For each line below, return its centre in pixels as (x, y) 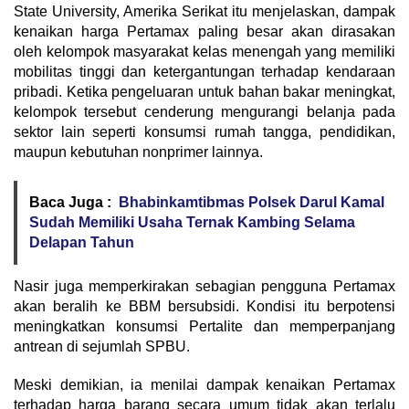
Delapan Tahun (82, 242)
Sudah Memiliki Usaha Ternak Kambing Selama (192, 222)
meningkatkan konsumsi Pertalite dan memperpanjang (204, 326)
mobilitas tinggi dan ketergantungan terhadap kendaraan (204, 71)
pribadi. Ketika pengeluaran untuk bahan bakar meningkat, (204, 91)
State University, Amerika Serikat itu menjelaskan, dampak (204, 11)
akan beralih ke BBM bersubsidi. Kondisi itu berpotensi (204, 306)
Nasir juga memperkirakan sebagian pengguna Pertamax (204, 286)
